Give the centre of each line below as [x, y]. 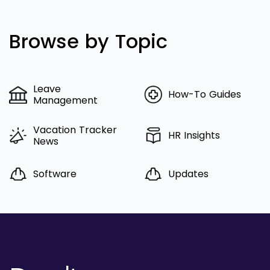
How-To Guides [205, 95]
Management [65, 100]
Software [55, 174]
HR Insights [194, 136]
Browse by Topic [88, 41]
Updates [188, 174]
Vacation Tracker [75, 130]
